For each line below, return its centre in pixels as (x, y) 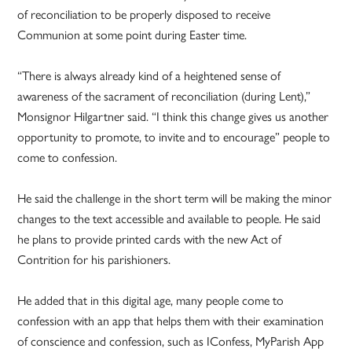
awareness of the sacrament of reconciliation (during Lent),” (164, 96)
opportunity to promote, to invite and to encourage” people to (174, 137)
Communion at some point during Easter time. (134, 35)
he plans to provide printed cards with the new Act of (150, 239)
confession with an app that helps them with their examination (171, 321)
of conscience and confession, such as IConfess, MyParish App (171, 341)
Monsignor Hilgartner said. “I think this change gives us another (173, 116)
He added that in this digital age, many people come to (151, 300)
